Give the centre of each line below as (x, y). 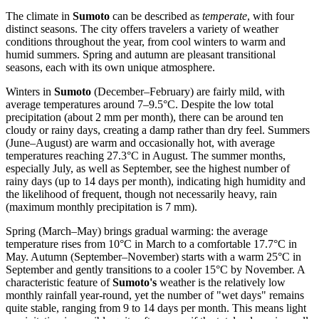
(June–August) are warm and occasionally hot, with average (140, 142)
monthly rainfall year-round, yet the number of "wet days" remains (155, 295)
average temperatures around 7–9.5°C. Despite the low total (140, 104)
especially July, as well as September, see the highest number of (148, 168)
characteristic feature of (59, 282)
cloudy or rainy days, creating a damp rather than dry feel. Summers (158, 130)
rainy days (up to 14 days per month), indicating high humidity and (156, 181)
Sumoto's (135, 282)
